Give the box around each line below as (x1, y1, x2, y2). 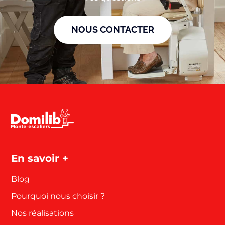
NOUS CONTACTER (71, 24, 154, 35)
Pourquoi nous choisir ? (11, 191, 105, 201)
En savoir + (11, 152, 69, 164)
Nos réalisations (11, 208, 74, 218)
